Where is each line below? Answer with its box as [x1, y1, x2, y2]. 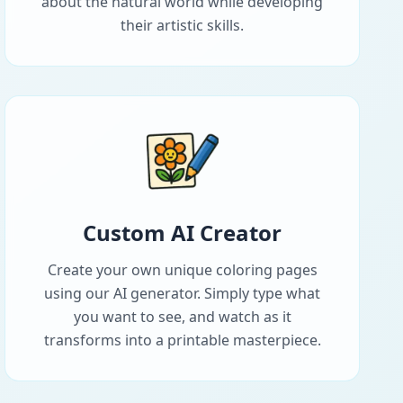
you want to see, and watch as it [73, 307, 291, 327]
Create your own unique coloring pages [47, 260, 318, 281]
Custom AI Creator [83, 218, 282, 248]
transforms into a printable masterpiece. [43, 330, 321, 351]
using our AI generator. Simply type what [44, 283, 321, 304]
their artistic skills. [121, 15, 245, 36]
